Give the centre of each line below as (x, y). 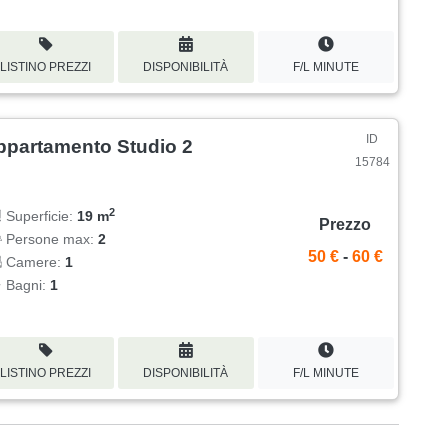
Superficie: (40, 215)
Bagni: (26, 284)
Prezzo (345, 225)
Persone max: (50, 238)
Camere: (34, 261)
